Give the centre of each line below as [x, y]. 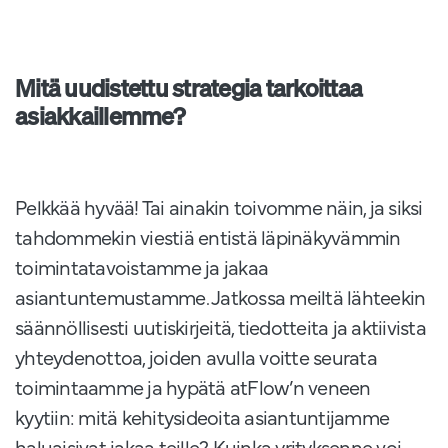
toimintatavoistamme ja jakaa [141, 267]
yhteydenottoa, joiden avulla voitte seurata [196, 357]
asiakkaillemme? [99, 116]
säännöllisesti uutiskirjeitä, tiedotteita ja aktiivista [220, 327]
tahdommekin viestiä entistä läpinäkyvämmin [208, 237]
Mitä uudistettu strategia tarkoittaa [188, 88]
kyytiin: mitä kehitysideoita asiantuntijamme [202, 417]
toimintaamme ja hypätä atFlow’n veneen [193, 387]
